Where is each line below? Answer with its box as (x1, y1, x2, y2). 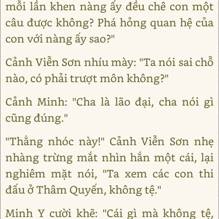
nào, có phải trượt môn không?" (5, 71, 169, 85)
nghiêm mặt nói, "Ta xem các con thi (5, 166, 214, 180)
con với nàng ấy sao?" (5, 31, 115, 45)
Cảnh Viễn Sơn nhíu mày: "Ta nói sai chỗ (5, 55, 214, 69)
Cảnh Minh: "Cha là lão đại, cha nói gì (5, 94, 214, 109)
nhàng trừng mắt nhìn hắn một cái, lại (5, 150, 214, 164)
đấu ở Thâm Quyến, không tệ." (5, 182, 161, 197)
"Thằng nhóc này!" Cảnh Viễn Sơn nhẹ (5, 134, 214, 148)
